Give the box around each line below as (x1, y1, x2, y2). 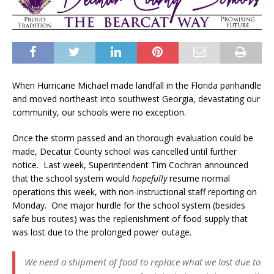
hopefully (132, 172, 167, 184)
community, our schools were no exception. (12, 106, 186, 118)
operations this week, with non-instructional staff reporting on (12, 185, 257, 198)
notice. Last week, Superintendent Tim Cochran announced (12, 158, 248, 171)
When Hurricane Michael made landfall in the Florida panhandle (12, 79, 261, 91)
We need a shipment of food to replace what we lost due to (24, 255, 261, 268)
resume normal (167, 172, 230, 184)
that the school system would (12, 172, 132, 184)
